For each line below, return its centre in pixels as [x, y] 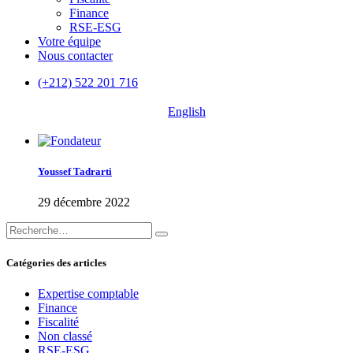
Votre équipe [69, 41]
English [187, 111]
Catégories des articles [56, 262]
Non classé [65, 336]
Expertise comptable [88, 293]
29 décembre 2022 [84, 203]
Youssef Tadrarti [75, 172]
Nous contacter [75, 56]
